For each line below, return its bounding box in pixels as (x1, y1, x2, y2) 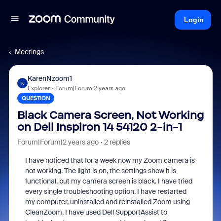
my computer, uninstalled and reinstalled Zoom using (25, 197, 190, 206)
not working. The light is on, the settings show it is (25, 166, 176, 175)
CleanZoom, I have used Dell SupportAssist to (25, 208, 167, 217)
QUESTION (21, 95, 50, 102)
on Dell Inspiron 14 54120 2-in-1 (17, 120, 182, 134)
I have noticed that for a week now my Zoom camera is (25, 156, 195, 165)
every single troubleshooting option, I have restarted (25, 187, 186, 196)
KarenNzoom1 (27, 74, 72, 83)
